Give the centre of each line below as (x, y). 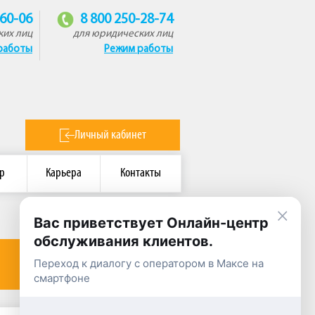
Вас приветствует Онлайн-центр (151, 223)
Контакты (141, 173)
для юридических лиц (123, 34)
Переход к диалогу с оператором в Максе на (149, 263)
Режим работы (139, 50)
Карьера (64, 173)
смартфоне (62, 278)
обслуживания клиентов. (123, 241)
